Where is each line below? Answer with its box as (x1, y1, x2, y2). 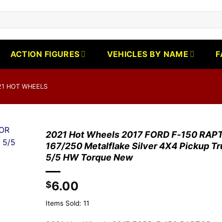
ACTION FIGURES (10, 49, 80, 59)
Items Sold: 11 (46, 199, 90, 208)
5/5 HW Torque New (46, 152, 133, 163)
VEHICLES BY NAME (107, 49, 188, 59)
